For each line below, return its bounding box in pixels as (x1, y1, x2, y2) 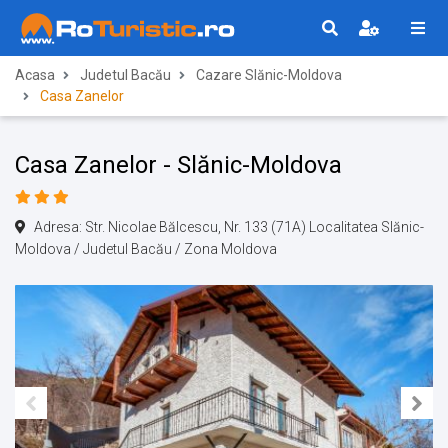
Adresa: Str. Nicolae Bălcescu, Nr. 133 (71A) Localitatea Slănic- (31, 219, 424, 235)
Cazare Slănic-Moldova (196, 67, 342, 83)
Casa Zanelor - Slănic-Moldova (15, 151, 342, 179)
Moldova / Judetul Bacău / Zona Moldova (15, 241, 277, 257)
